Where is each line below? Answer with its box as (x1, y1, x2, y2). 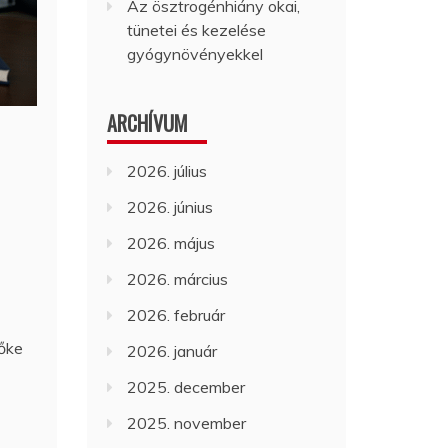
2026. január (127, 341, 218, 361)
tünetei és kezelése (127, 20, 267, 40)
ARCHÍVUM (107, 108, 189, 138)
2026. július (127, 161, 208, 181)
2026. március (127, 269, 229, 289)
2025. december (127, 377, 246, 397)
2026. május (127, 233, 216, 253)
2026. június (127, 197, 214, 217)
